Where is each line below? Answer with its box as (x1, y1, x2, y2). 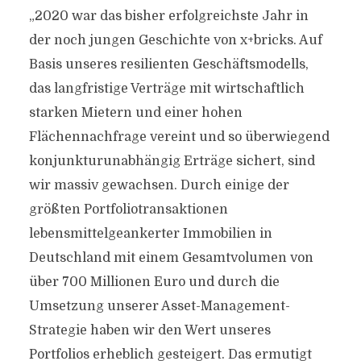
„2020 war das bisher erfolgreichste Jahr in (28, 9, 309, 23)
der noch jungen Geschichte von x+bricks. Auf (28, 33, 322, 48)
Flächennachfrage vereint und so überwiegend (28, 130, 330, 144)
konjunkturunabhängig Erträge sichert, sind (28, 154, 315, 168)
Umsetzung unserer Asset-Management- (28, 299, 290, 313)
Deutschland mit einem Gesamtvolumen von (28, 251, 313, 265)
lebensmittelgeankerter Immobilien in (28, 226, 272, 241)
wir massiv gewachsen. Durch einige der (28, 178, 289, 193)
